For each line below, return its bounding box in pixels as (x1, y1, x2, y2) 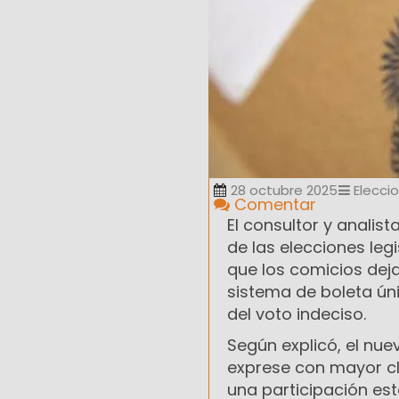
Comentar (230, 193, 316, 216)
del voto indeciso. (227, 303, 366, 326)
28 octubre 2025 (231, 181, 338, 200)
